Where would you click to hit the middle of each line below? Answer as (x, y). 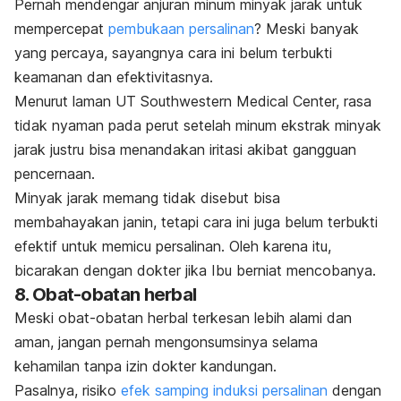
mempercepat (61, 29)
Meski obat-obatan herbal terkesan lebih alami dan (183, 318)
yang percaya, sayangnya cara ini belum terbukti (173, 53)
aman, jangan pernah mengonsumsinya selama (166, 342)
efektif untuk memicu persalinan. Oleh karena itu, (173, 247)
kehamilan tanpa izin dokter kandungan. (145, 367)
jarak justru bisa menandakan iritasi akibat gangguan (185, 150)
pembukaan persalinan (181, 29)
